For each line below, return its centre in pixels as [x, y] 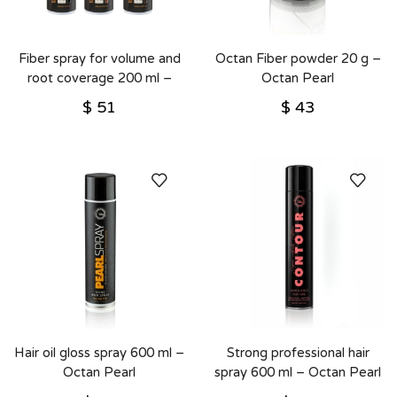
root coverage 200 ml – [99, 78]
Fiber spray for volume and [99, 58]
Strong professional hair [298, 353]
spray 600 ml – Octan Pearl [298, 373]
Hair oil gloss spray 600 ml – [99, 353]
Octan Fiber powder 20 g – [298, 58]
